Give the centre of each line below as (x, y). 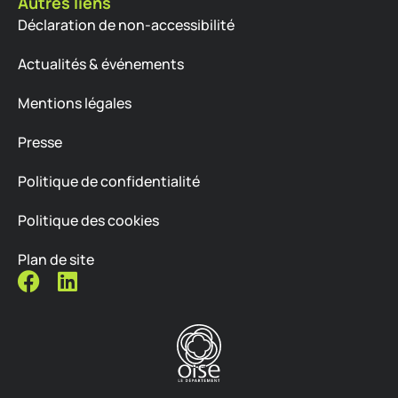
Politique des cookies (88, 221)
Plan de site (56, 260)
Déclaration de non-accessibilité (126, 25)
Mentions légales (75, 103)
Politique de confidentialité (109, 182)
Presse (40, 143)
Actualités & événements (101, 64)
